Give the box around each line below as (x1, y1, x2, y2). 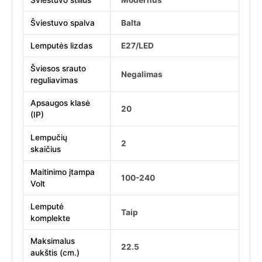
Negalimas (121, 70, 163, 80)
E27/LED (121, 41, 154, 51)
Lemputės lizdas (30, 41, 93, 51)
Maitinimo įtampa (30, 167, 95, 177)
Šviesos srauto (30, 64, 87, 74)
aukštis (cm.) (30, 248, 80, 258)
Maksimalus (30, 236, 75, 246)
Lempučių (30, 133, 68, 143)
